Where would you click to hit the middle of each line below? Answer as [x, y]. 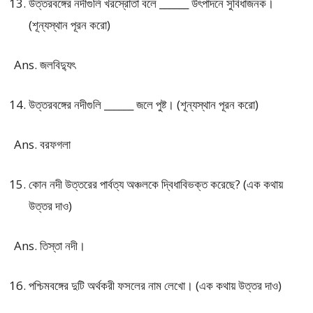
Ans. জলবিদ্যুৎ [45, 65]
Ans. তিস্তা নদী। [50, 246]
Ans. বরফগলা [42, 144]
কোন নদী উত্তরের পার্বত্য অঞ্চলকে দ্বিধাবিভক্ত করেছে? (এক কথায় [156, 184]
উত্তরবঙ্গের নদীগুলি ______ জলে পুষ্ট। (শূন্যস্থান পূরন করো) [144, 104]
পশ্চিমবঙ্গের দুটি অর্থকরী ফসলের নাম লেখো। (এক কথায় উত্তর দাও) [155, 285]
